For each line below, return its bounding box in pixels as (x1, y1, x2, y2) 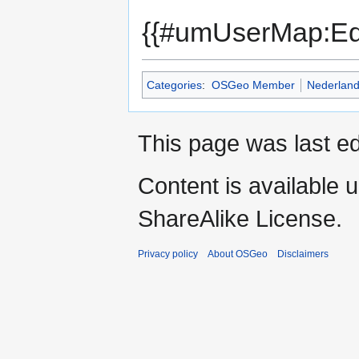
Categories (147, 79, 202, 92)
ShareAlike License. (138, 205, 342, 232)
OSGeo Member (211, 79, 295, 92)
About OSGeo (208, 248, 268, 260)
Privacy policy (138, 248, 198, 260)
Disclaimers (277, 248, 329, 260)
